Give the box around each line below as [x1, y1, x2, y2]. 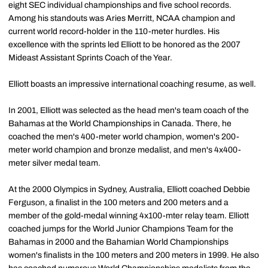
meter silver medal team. [8, 159, 100, 167]
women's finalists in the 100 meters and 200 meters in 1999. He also [8, 251, 259, 260]
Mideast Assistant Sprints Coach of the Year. [8, 53, 172, 62]
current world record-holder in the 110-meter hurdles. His [8, 27, 220, 36]
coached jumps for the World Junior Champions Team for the [8, 224, 233, 233]
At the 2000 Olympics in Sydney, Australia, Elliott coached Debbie [8, 185, 250, 194]
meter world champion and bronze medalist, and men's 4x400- [8, 145, 241, 154]
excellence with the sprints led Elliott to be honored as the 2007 [8, 40, 240, 49]
